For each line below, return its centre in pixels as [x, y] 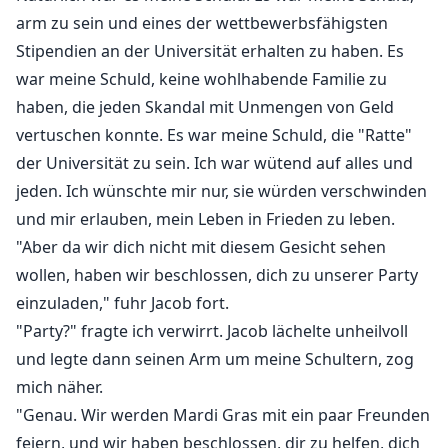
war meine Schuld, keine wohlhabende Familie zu [201, 79]
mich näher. [59, 387]
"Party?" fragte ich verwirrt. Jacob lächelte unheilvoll [212, 331]
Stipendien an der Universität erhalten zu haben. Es [210, 51]
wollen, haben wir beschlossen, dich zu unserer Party [217, 275]
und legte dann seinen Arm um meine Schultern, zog [215, 359]
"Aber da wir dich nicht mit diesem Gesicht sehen [201, 247]
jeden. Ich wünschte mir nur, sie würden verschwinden [221, 191]
